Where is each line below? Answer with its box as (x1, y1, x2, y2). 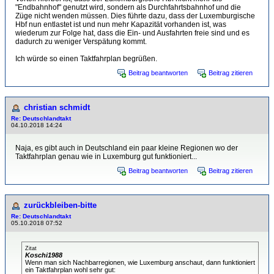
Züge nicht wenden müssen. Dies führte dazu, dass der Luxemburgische (15, 12, 255, 20)
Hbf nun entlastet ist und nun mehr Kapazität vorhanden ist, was (15, 20, 226, 29)
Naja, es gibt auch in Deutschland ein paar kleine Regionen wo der (15, 144, 238, 152)
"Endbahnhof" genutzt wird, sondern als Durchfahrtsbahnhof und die (15, 3, 241, 12)
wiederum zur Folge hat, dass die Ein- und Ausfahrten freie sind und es (15, 29, 250, 37)
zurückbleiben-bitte (24, 201, 97, 210)
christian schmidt (24, 103, 90, 112)
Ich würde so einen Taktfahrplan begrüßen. (15, 54, 157, 63)
